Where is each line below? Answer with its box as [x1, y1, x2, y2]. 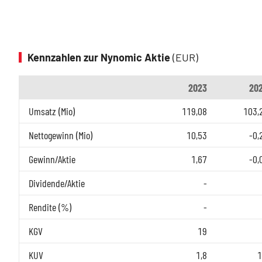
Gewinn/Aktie [29, 153, 75, 166]
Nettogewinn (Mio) [29, 129, 92, 142]
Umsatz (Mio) [29, 105, 75, 118]
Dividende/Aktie [29, 177, 85, 190]
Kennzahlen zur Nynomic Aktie [27, 51, 173, 64]
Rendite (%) [29, 201, 71, 214]
